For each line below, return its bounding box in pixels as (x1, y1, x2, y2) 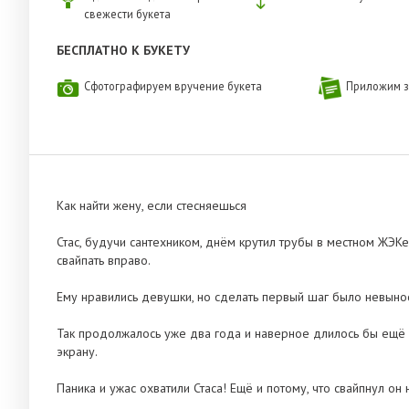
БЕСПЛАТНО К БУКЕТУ (57, 42, 190, 59)
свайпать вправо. (57, 252, 151, 269)
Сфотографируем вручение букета (84, 79, 262, 94)
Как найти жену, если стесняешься (57, 197, 246, 215)
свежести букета (84, 6, 171, 22)
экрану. (57, 343, 98, 361)
